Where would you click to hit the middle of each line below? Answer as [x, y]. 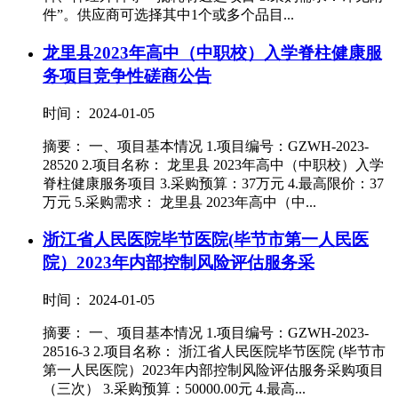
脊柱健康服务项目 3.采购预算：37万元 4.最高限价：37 [213, 183]
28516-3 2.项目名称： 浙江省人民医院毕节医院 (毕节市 [214, 351]
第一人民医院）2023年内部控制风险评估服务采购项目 [213, 370]
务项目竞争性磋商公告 [127, 76]
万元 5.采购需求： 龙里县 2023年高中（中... [179, 202]
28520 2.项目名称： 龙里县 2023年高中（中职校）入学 [213, 164]
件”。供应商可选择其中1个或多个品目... [168, 15]
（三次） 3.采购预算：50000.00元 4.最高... [174, 388]
